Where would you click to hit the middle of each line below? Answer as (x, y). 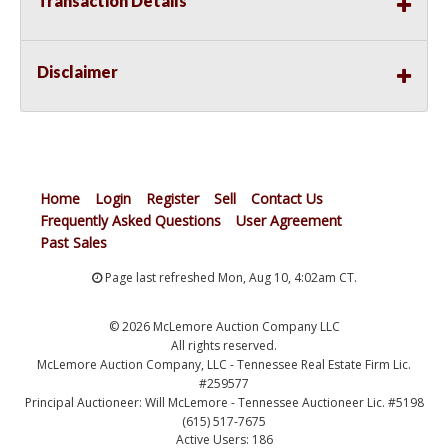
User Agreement (289, 221)
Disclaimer (77, 72)
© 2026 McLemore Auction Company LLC (224, 327)
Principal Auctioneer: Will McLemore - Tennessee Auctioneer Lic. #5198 (224, 403)
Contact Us (287, 199)
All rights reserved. (224, 346)
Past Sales (73, 243)
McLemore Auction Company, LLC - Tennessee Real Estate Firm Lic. (224, 365)
